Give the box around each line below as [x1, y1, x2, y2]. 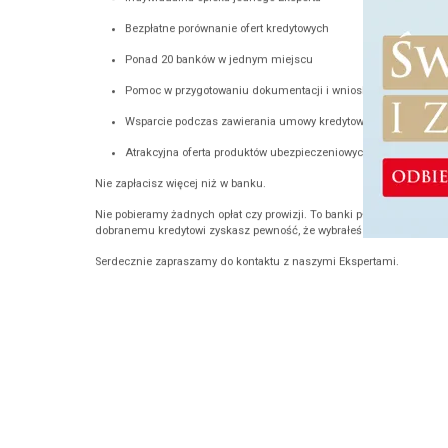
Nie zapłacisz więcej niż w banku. [94, 180, 266, 194]
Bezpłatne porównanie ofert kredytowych [124, 25, 329, 39]
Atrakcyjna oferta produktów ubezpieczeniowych [124, 149, 370, 163]
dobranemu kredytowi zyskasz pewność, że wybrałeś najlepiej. [94, 227, 411, 241]
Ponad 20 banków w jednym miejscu [124, 56, 313, 70]
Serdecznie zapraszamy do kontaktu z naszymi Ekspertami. [94, 258, 399, 272]
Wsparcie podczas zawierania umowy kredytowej [124, 118, 373, 132]
